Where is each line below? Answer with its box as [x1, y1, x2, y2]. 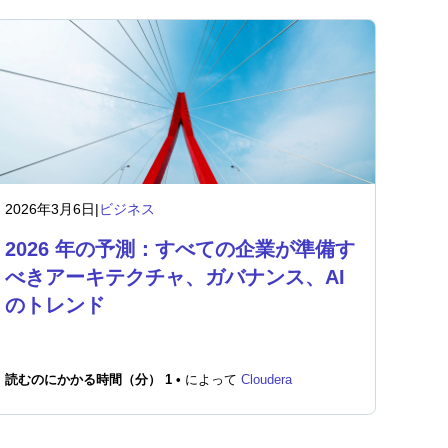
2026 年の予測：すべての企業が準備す [5, 238, 356, 260]
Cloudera [241, 373, 293, 387]
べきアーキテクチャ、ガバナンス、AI [5, 266, 346, 288]
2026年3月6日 [5, 201, 96, 217]
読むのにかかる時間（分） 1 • [5, 373, 186, 387]
